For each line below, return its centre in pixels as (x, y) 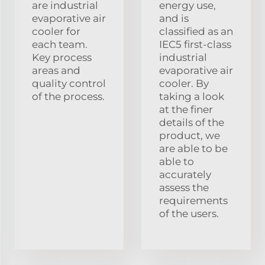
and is (174, 18)
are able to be (193, 148)
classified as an (196, 31)
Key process (62, 57)
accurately (185, 174)
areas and (56, 70)
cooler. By (184, 83)
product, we (190, 135)
